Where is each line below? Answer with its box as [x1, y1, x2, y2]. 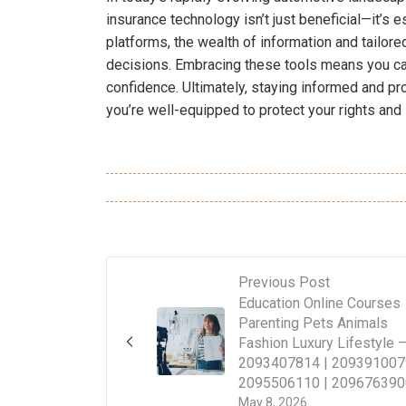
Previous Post [238, 274, 330, 292]
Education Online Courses [238, 295, 401, 313]
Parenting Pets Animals [238, 314, 388, 333]
